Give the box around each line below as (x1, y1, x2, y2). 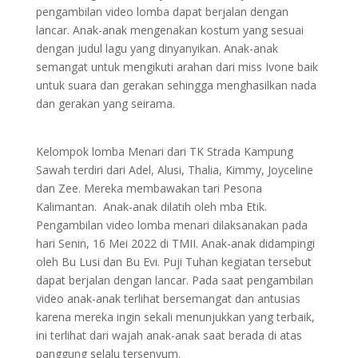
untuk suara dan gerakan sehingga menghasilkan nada (35, 78, 316, 93)
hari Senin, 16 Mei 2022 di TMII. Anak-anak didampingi (35, 236, 315, 252)
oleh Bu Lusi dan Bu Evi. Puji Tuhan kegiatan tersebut (35, 254, 312, 270)
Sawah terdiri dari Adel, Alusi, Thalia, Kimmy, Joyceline (35, 162, 313, 178)
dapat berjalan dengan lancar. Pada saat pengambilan (35, 272, 313, 288)
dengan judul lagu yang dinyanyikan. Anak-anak (35, 41, 278, 57)
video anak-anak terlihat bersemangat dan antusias (35, 291, 300, 307)
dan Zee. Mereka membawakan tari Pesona (35, 181, 262, 197)
